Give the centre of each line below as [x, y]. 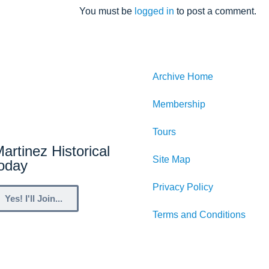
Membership [179, 104]
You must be [107, 11]
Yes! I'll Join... [34, 199]
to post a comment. [215, 11]
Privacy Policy [183, 187]
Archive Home [183, 77]
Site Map [171, 160]
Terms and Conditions [199, 215]
